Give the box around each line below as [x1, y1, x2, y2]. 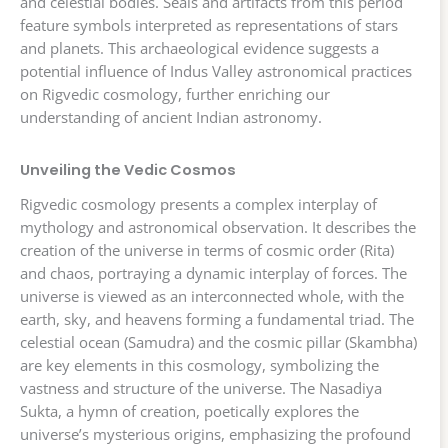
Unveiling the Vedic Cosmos [20, 160, 236, 181]
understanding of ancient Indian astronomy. [20, 107, 322, 128]
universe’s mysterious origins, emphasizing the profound [20, 423, 411, 444]
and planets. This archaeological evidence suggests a [20, 38, 379, 59]
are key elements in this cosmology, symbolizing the [20, 354, 379, 375]
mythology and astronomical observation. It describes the [20, 216, 416, 237]
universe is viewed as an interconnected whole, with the [20, 285, 404, 306]
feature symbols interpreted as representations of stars [20, 15, 398, 36]
